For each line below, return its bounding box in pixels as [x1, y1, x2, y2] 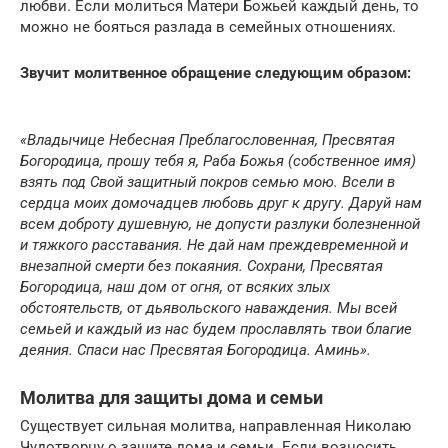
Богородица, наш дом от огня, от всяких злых [20, 278, 330, 297]
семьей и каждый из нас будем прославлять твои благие [20, 320, 412, 339]
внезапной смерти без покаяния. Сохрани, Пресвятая [20, 257, 383, 276]
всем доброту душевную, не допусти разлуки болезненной [20, 215, 420, 234]
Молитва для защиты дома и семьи [20, 387, 323, 409]
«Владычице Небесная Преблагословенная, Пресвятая [20, 131, 395, 150]
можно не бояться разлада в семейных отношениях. [20, 18, 396, 37]
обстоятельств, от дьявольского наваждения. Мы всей [20, 299, 397, 318]
